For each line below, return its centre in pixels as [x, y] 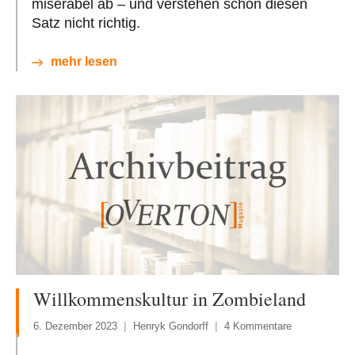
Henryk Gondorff [171, 326]
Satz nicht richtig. [86, 23]
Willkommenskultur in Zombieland [170, 298]
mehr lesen [84, 61]
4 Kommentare [258, 326]
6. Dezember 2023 [75, 326]
